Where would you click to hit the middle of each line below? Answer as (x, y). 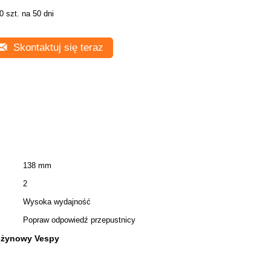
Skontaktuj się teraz (57, 47)
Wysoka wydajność (57, 202)
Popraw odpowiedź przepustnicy (79, 220)
